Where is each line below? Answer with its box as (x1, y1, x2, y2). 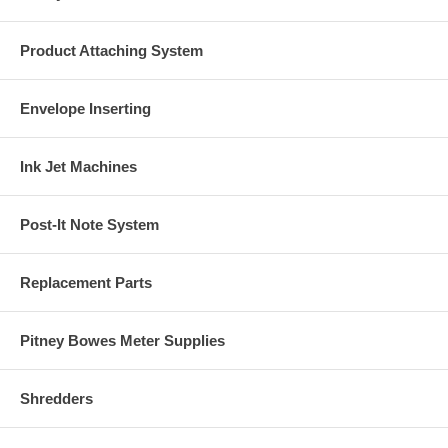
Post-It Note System (20, 215, 159, 233)
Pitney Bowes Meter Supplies (20, 331, 225, 349)
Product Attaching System (20, 41, 203, 59)
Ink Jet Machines (20, 157, 137, 175)
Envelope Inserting (20, 99, 151, 117)
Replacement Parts (20, 273, 152, 291)
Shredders (20, 389, 93, 407)
